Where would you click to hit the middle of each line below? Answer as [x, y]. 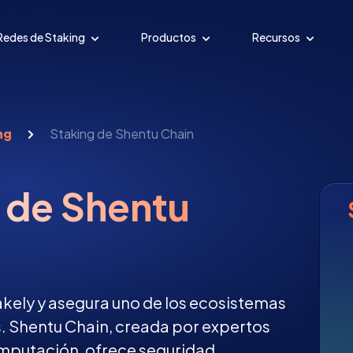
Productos [170, 37]
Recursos [277, 37]
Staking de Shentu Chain [122, 133]
